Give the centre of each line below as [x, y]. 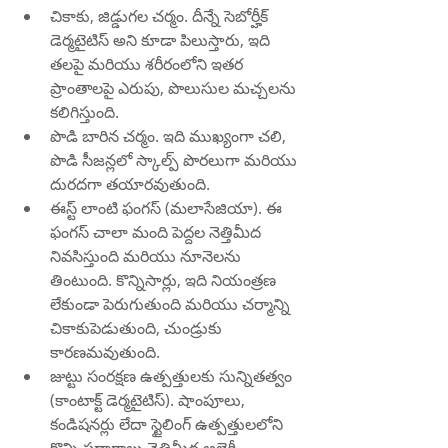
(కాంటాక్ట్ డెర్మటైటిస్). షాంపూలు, [149, 400]
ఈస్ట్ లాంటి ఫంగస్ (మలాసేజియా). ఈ [168, 208]
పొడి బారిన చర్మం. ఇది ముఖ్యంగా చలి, [170, 136]
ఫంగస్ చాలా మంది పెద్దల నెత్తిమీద [157, 232]
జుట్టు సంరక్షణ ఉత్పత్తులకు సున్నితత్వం [173, 376]
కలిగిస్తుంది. [84, 112]
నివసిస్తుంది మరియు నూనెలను [147, 256]
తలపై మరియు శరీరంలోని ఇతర [148, 64]
